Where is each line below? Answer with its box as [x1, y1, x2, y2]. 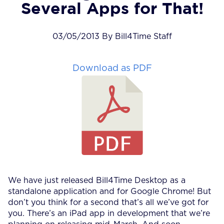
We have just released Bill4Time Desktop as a [8, 176, 185, 184]
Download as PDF [72, 63, 152, 73]
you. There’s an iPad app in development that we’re [8, 209, 210, 217]
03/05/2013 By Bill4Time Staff [52, 32, 172, 40]
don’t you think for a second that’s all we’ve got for [8, 198, 208, 206]
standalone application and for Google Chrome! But [8, 187, 211, 195]
